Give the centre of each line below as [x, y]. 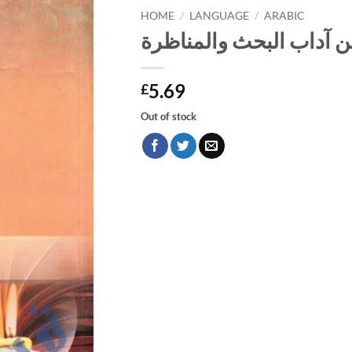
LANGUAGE [220, 15]
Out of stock [169, 117]
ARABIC [285, 15]
